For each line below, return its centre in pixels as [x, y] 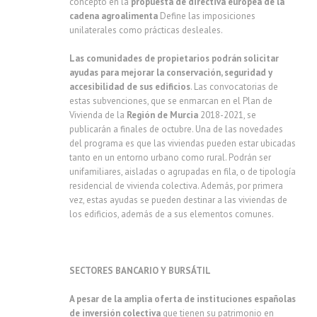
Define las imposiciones [207, 16]
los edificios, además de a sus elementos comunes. [172, 214]
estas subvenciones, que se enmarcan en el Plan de [171, 101]
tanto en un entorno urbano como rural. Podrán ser [170, 157]
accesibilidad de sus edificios [130, 87]
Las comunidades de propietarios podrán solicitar [174, 58]
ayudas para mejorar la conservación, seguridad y [171, 73]
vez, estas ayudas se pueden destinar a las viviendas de [178, 200]
